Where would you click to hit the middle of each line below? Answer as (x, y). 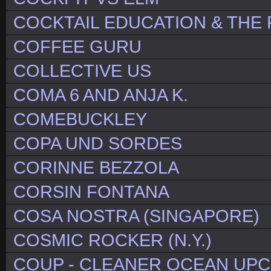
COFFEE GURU (77, 47)
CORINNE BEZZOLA (96, 168)
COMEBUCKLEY (80, 119)
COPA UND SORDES (98, 144)
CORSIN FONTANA (91, 192)
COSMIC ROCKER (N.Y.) (113, 240)
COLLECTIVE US (82, 71)
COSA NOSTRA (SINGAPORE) (136, 216)
